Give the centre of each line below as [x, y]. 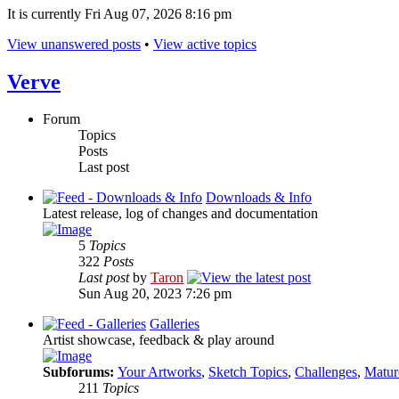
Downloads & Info [259, 198]
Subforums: [80, 372]
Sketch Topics [248, 372]
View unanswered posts [74, 44]
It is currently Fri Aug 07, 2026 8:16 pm [119, 13]
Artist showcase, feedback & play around [159, 340]
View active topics [205, 44]
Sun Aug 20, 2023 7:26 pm [155, 294]
